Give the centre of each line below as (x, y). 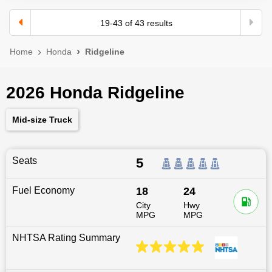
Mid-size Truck (42, 119)
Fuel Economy (43, 190)
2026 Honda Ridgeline (95, 92)
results (158, 23)
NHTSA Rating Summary (66, 237)
